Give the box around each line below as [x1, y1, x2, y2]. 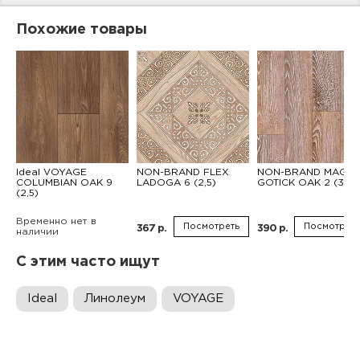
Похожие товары [16, 23, 147, 36]
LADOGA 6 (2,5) [137, 178, 216, 187]
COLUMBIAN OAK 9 [16, 178, 112, 187]
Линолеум [84, 293, 145, 304]
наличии [16, 227, 59, 236]
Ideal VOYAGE [16, 168, 87, 177]
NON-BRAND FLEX [137, 168, 229, 177]
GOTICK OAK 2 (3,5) [257, 178, 356, 187]
